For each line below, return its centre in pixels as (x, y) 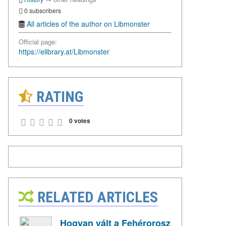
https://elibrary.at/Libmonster (64, 52)
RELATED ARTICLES (96, 197)
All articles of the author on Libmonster (88, 24)
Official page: (38, 42)
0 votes (80, 121)
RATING (58, 97)
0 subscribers (42, 10)
